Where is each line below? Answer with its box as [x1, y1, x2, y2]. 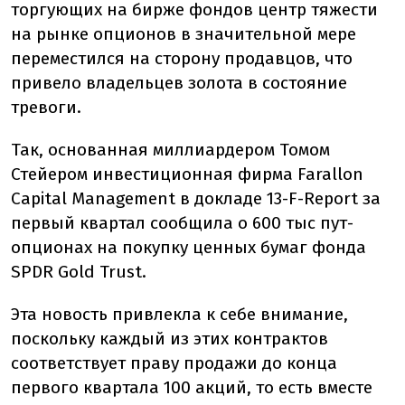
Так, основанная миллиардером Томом [11, 139, 330, 160]
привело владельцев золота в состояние [11, 72, 347, 93]
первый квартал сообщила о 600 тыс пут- [11, 212, 353, 233]
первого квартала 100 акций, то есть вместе [11, 377, 372, 398]
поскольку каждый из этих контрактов [11, 328, 328, 349]
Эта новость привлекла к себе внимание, [11, 304, 348, 325]
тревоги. [11, 97, 81, 118]
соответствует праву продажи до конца [11, 353, 337, 373]
